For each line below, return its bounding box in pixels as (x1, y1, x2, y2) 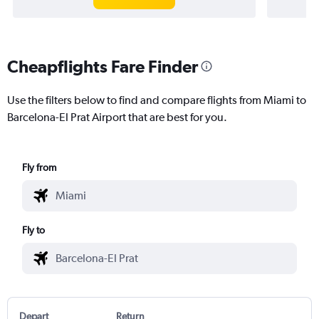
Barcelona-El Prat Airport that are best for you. (7, 110, 227, 124)
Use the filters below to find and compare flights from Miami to (7, 93, 306, 107)
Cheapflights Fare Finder (7, 56, 198, 76)
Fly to (22, 224, 46, 236)
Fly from (22, 161, 57, 173)
